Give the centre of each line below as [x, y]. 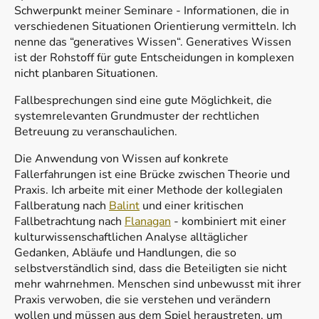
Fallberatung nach [62, 206]
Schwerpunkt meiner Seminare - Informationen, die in [152, 11]
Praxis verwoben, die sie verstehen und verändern [142, 300]
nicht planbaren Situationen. [86, 74]
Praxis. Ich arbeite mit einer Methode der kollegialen [148, 190]
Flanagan [148, 222]
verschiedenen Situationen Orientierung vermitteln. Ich [155, 27]
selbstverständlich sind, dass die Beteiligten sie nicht [151, 269]
